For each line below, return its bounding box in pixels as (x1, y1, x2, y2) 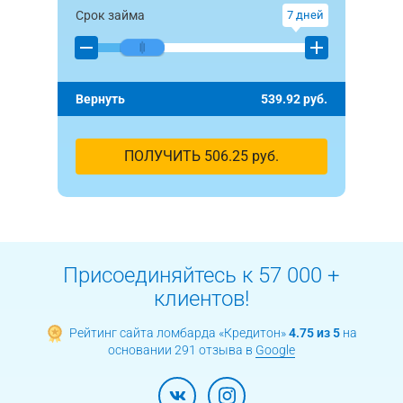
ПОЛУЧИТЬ (124, 148, 204, 166)
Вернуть (76, 92, 125, 107)
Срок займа (76, 8, 145, 23)
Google (255, 343, 295, 358)
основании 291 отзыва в (108, 343, 255, 358)
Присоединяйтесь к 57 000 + (63, 263, 340, 289)
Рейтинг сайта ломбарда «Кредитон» (69, 326, 289, 341)
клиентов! (154, 286, 249, 312)
